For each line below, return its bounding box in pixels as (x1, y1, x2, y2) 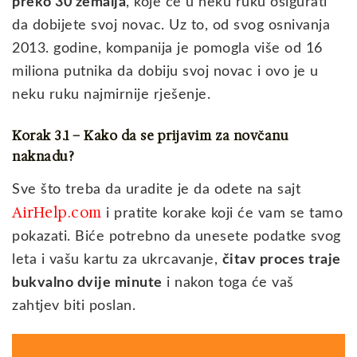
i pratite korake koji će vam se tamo (101, 206, 343, 222)
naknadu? (12, 147, 74, 165)
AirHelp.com (12, 203, 102, 223)
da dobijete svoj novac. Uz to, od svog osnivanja (12, 18, 330, 33)
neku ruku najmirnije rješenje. (12, 87, 210, 102)
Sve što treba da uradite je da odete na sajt (12, 182, 300, 198)
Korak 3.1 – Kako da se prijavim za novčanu (12, 127, 288, 144)
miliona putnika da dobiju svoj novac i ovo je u (12, 64, 319, 79)
